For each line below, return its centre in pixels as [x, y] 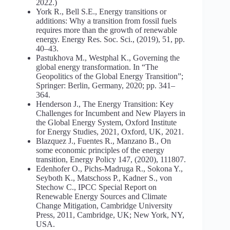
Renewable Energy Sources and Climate [101, 197]
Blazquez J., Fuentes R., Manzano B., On [103, 141]
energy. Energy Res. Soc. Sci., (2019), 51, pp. [110, 40]
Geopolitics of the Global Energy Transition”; [110, 76]
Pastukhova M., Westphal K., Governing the [108, 58]
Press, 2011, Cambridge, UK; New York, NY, [110, 215]
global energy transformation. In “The [97, 67]
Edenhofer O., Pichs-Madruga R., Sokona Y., [109, 169]
